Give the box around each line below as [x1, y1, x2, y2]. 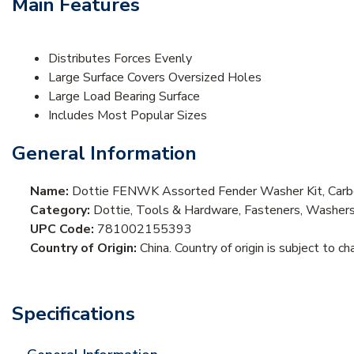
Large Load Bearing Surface [48, 87, 200, 105]
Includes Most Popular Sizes [48, 106, 207, 124]
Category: [30, 201, 93, 219]
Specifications [12, 300, 135, 326]
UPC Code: [30, 220, 97, 238]
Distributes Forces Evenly [48, 49, 192, 67]
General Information [12, 140, 197, 166]
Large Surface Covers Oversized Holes [48, 68, 262, 86]
